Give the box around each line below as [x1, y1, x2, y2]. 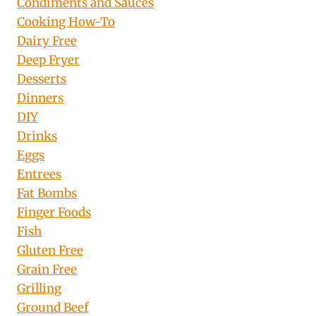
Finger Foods [17, 204, 91, 220]
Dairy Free [17, 32, 77, 49]
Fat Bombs [17, 185, 77, 201]
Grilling [17, 280, 61, 296]
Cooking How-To [17, 13, 115, 30]
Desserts [17, 71, 66, 87]
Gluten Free [17, 242, 83, 258]
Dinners [17, 90, 63, 106]
